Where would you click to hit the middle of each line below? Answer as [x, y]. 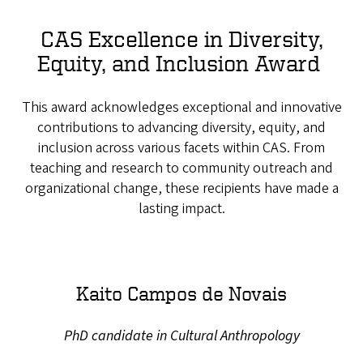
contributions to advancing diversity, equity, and [181, 127]
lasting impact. [181, 208]
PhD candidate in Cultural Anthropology [181, 335]
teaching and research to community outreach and [181, 168]
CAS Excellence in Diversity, [181, 38]
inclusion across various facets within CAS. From [181, 147]
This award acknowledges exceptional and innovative [181, 107]
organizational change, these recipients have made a [181, 188]
